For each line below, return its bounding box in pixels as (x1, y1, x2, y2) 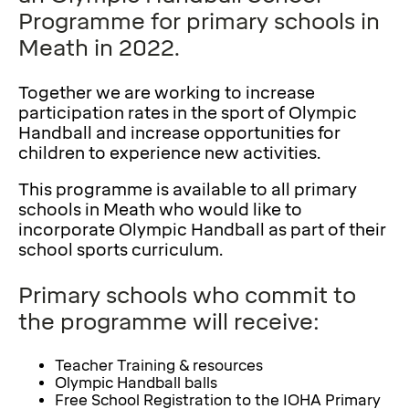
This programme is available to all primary (18, 179, 357, 200)
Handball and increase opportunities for (18, 122, 341, 143)
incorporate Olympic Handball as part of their (18, 219, 386, 240)
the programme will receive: (18, 308, 320, 335)
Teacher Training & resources (55, 356, 263, 374)
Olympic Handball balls (55, 373, 217, 392)
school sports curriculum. (18, 239, 223, 260)
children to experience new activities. (18, 142, 320, 163)
